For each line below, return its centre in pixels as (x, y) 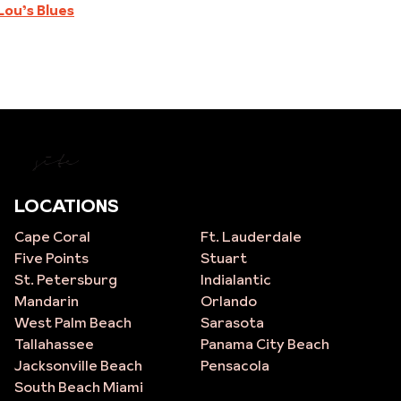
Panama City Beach (264, 344)
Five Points (51, 258)
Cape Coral (52, 236)
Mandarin (46, 301)
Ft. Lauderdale (251, 236)
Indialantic (235, 279)
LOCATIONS (66, 206)
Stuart (223, 258)
